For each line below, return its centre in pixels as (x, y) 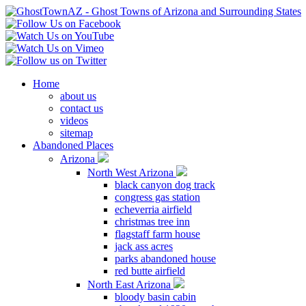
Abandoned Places (73, 145)
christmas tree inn (152, 222)
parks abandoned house (165, 259)
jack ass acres (144, 246)
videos (74, 121)
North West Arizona (132, 172)
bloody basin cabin (155, 297)
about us (78, 96)
